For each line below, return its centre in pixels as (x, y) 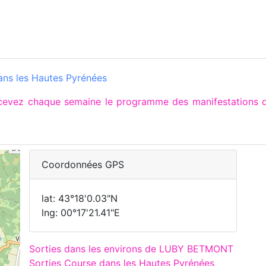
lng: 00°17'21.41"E (81, 213)
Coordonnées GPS (83, 164)
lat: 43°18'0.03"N (80, 198)
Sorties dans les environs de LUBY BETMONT (131, 249)
